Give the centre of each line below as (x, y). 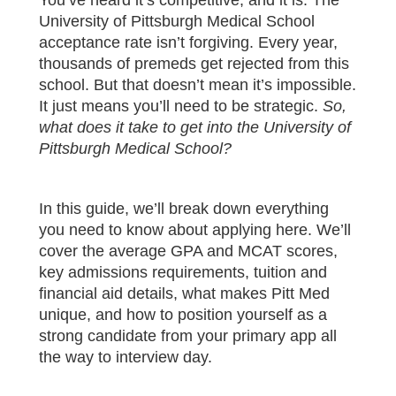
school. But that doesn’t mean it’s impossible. (198, 84)
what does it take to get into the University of (195, 127)
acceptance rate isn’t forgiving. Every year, (188, 42)
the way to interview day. (126, 357)
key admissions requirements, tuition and (183, 272)
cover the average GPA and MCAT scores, (188, 251)
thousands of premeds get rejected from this (194, 63)
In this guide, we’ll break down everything (184, 208)
